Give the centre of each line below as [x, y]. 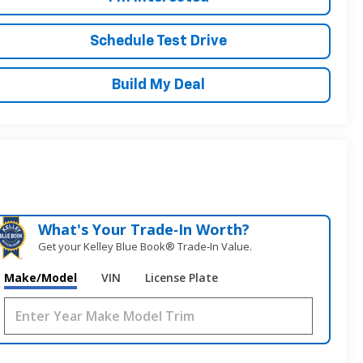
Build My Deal [158, 85]
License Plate [182, 278]
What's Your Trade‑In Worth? [144, 230]
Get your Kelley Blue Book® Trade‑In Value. [145, 247]
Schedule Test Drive [158, 41]
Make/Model [41, 278]
